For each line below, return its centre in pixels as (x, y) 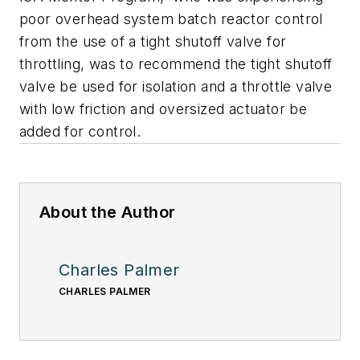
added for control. (80, 132)
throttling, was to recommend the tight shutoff (176, 64)
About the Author (108, 213)
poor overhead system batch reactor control (171, 19)
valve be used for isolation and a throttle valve (176, 87)
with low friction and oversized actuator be (164, 109)
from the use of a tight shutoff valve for (153, 42)
